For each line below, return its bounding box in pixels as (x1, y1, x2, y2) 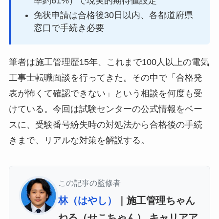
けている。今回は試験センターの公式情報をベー (8, 104, 202, 114)
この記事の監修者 (58, 178, 121, 187)
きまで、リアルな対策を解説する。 (8, 135, 150, 145)
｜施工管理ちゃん (116, 195, 195, 206)
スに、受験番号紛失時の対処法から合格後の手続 (8, 119, 202, 130)
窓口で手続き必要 (33, 23, 104, 33)
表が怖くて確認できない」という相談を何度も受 (8, 88, 202, 98)
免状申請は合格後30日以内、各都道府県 (33, 10, 193, 21)
